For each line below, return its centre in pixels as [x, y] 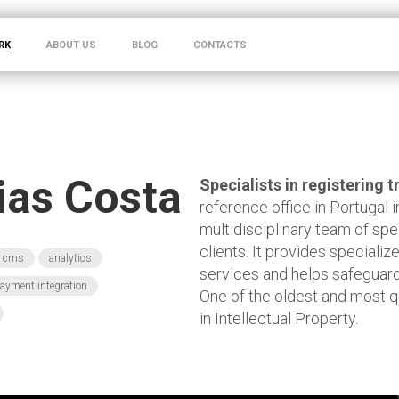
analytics [70, 258]
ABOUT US [71, 45]
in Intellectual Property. [279, 318]
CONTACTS [220, 45]
